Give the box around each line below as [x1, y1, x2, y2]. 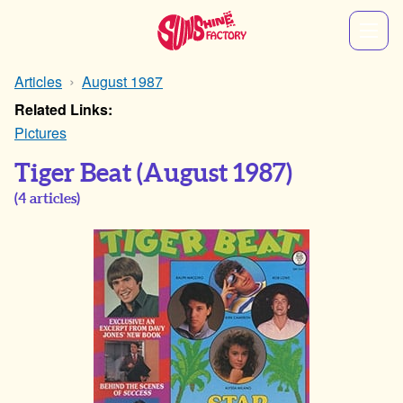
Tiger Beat [14, 161, 131, 186]
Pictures [14, 122, 67, 143]
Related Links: [14, 99, 112, 120]
